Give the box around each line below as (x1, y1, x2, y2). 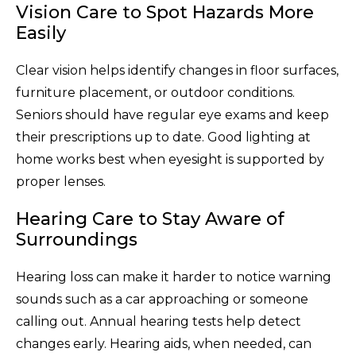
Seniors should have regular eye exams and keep (16, 106, 329, 122)
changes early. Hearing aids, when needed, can (16, 335, 311, 351)
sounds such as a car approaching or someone (16, 291, 308, 307)
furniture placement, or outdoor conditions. (16, 84, 295, 100)
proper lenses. (16, 173, 106, 189)
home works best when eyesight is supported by (16, 151, 324, 167)
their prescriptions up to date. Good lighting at (16, 129, 311, 145)
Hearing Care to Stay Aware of (16, 207, 284, 230)
